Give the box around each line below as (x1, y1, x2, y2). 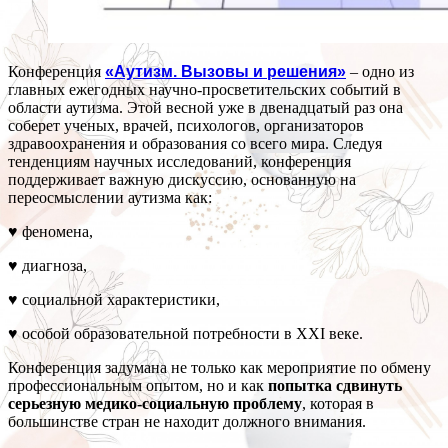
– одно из (346, 63, 414, 81)
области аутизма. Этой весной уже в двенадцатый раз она (8, 99, 403, 117)
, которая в (302, 395, 374, 413)
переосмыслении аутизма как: (8, 189, 212, 207)
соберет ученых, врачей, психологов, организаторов (8, 117, 364, 135)
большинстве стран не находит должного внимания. (8, 413, 366, 431)
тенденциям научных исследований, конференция (8, 153, 351, 171)
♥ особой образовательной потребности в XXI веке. (8, 325, 363, 343)
